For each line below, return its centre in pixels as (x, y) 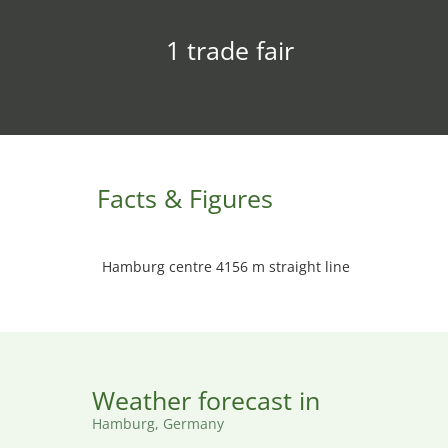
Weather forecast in (206, 400)
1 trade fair (229, 50)
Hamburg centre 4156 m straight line (226, 266)
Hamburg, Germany (158, 423)
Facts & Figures (185, 198)
